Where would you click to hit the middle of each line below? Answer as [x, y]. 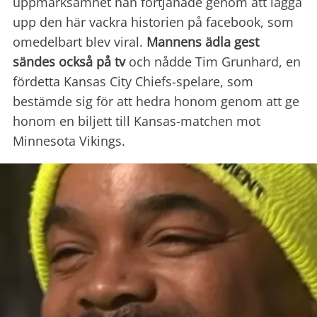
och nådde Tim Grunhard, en [213, 62]
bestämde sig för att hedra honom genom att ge [156, 102]
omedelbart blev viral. [80, 42]
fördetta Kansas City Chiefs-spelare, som [133, 82]
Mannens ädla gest [203, 42]
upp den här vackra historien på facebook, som [153, 22]
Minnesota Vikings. [69, 141]
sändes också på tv [69, 62]
